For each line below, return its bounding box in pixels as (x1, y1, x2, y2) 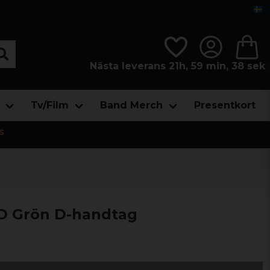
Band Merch (100, 99, 163, 111)
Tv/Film (31, 99, 69, 111)
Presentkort (194, 99, 256, 111)
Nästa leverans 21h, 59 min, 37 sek (90, 60, 265, 72)
